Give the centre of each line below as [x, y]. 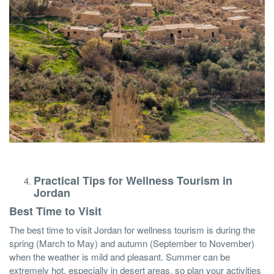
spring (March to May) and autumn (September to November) [132, 243]
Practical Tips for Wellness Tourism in [133, 180]
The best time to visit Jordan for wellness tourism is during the [132, 229]
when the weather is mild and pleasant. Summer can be [120, 256]
